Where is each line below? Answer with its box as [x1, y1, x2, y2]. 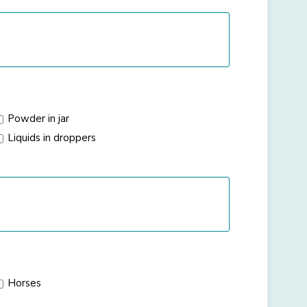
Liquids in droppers [8, 130, 97, 145]
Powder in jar [8, 112, 70, 126]
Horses [8, 276, 42, 291]
